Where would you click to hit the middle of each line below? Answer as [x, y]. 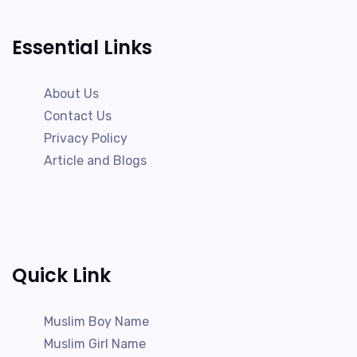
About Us [71, 94]
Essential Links [82, 47]
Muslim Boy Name [96, 322]
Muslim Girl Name [95, 344]
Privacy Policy [86, 138]
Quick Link [61, 275]
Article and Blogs [95, 161]
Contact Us [78, 116]
